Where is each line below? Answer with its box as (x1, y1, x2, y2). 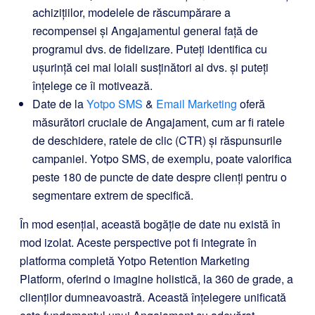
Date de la (32, 95, 86, 112)
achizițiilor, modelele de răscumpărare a (32, 4, 231, 20)
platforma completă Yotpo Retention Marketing (20, 252, 250, 269)
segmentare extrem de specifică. (32, 186, 193, 203)
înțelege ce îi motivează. (32, 77, 153, 94)
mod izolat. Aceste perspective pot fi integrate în (20, 233, 257, 250)
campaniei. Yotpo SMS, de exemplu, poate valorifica (32, 150, 292, 167)
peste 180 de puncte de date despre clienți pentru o (32, 168, 287, 185)
